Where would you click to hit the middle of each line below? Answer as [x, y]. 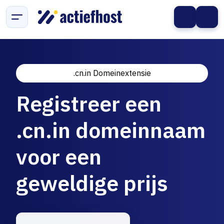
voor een [59, 156]
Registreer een [89, 103]
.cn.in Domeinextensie [112, 73]
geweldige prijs [92, 183]
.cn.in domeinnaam [111, 130]
